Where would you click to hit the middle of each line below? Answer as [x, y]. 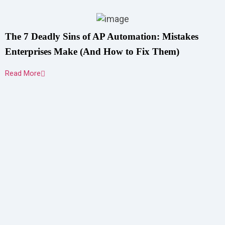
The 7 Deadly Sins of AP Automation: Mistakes [102, 36]
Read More [23, 73]
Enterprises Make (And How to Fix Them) [92, 51]
